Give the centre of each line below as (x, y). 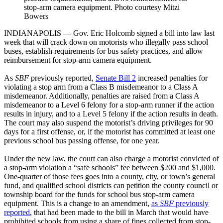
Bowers (36, 16)
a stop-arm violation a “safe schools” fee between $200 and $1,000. (110, 168)
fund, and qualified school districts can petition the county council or (111, 186)
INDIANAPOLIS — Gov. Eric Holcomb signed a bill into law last (109, 33)
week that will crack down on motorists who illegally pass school (106, 42)
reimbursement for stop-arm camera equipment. (78, 60)
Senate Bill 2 (116, 78)
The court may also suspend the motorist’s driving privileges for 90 (109, 123)
